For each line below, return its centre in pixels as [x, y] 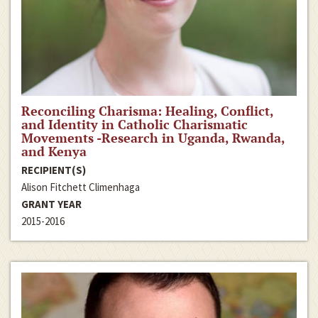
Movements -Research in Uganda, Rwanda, [153, 137]
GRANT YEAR [51, 204]
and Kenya [54, 151]
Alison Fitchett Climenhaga [81, 187]
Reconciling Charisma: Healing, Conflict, [147, 110]
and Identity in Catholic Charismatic [135, 124]
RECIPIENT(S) [54, 170]
